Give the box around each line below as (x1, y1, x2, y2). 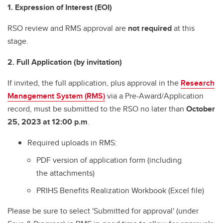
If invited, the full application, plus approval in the (7, 77, 181, 89)
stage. (7, 35, 28, 47)
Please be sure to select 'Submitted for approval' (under (7, 205, 199, 217)
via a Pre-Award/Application (105, 90, 204, 102)
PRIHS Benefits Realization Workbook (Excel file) (36, 184, 204, 196)
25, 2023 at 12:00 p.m (7, 116, 88, 128)
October (186, 103, 215, 115)
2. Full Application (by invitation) (7, 56, 122, 68)
